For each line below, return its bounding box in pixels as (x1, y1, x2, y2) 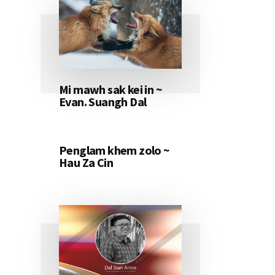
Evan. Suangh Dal (59, 94, 147, 110)
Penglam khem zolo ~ (59, 142, 170, 158)
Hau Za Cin (59, 155, 114, 171)
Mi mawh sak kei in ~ (59, 82, 162, 98)
